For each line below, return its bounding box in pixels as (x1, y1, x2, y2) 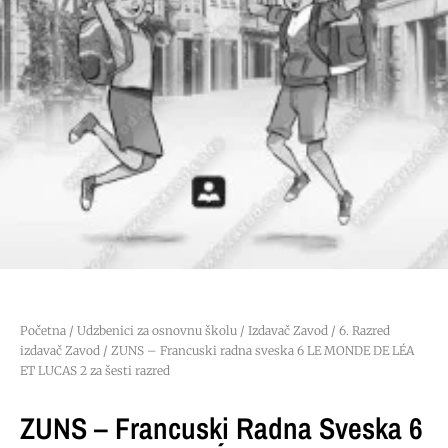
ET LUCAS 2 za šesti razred (20, 363, 170, 379)
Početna (20, 323, 66, 339)
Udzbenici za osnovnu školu (77, 323, 237, 339)
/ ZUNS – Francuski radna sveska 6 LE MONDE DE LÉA (100, 343, 414, 359)
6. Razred (339, 323, 390, 339)
